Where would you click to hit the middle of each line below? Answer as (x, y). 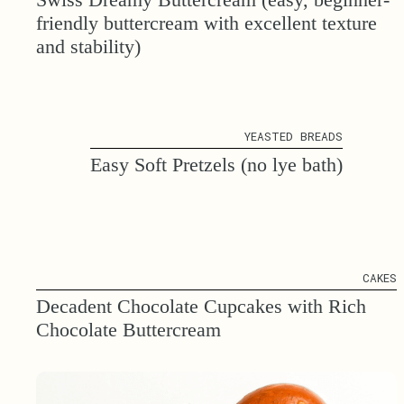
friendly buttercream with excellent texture (207, 23)
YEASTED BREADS (294, 136)
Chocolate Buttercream (129, 329)
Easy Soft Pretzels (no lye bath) (216, 164)
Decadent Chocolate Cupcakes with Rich (201, 306)
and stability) (88, 46)
